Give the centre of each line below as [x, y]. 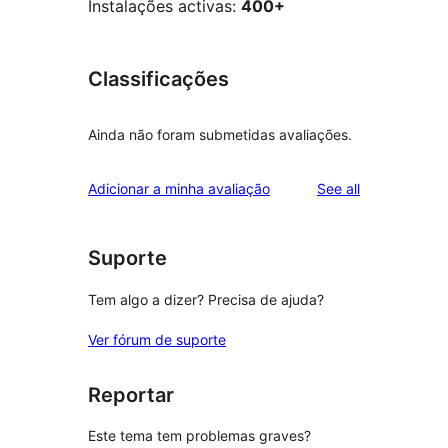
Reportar [131, 394]
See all [338, 189]
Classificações [158, 79]
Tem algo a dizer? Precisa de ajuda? [206, 299]
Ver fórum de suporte [157, 339]
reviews [384, 188]
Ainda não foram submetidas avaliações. [220, 135]
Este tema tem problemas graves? [199, 436]
